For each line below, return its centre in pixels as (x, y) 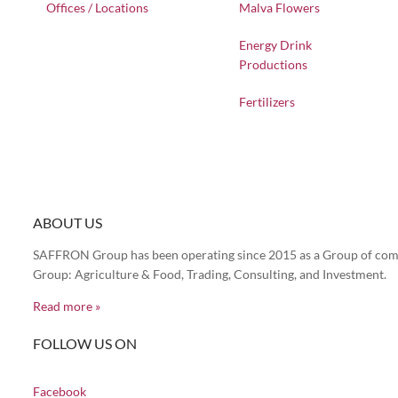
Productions (273, 64)
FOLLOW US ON (85, 343)
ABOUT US (68, 223)
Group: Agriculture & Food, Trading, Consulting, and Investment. (210, 274)
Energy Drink (275, 45)
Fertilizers (267, 102)
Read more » (67, 306)
